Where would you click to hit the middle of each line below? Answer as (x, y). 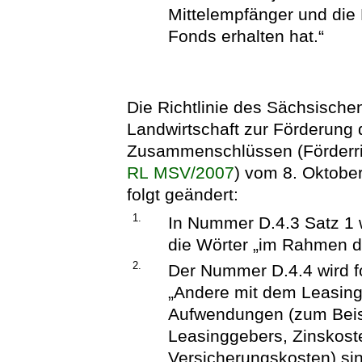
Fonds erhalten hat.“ (246, 36)
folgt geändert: (183, 194)
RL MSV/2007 (181, 172)
